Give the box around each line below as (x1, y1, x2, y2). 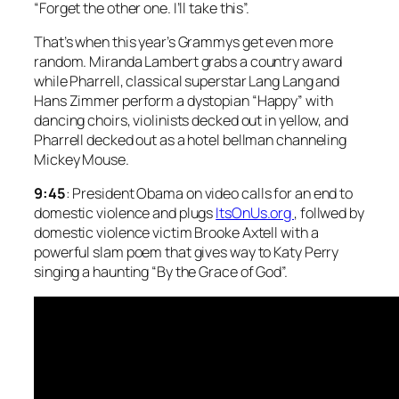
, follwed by (294, 203, 364, 224)
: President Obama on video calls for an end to (65, 183, 354, 204)
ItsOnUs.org (216, 203, 295, 224)
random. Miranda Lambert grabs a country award (34, 52, 342, 72)
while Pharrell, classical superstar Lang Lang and (34, 71, 340, 92)
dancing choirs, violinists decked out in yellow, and (34, 110, 348, 131)
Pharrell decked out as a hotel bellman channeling (34, 130, 347, 151)
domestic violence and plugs (34, 203, 216, 224)
